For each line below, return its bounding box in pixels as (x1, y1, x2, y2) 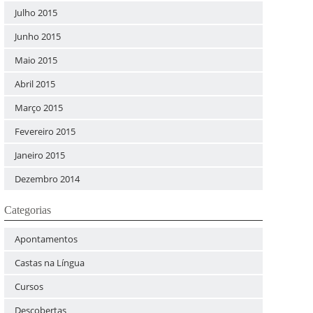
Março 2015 (15, 101, 64, 114)
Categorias (4, 204, 52, 216)
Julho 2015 (15, 6, 58, 19)
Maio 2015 (15, 54, 58, 66)
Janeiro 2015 (15, 149, 66, 161)
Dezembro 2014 (15, 173, 80, 185)
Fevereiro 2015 (15, 125, 76, 138)
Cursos (15, 280, 44, 293)
